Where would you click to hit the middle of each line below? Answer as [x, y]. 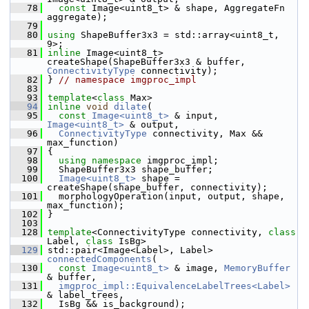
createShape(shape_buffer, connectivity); [157, 187]
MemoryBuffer [257, 268]
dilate [130, 107]
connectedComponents [99, 259]
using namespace [103, 160]
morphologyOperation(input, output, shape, [163, 196]
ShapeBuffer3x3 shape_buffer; [128, 169]
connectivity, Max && [205, 133]
